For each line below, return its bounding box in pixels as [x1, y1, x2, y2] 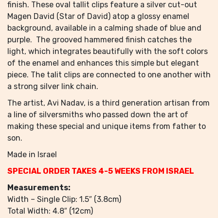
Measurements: [7, 183, 71, 192]
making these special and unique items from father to [7, 122, 206, 131]
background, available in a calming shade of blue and [7, 23, 201, 33]
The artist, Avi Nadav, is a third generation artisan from [7, 98, 210, 108]
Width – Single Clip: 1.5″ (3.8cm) [7, 195, 121, 204]
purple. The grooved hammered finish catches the [7, 35, 192, 44]
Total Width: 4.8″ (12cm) [7, 206, 93, 216]
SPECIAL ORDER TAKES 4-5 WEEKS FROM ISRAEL [7, 166, 194, 176]
